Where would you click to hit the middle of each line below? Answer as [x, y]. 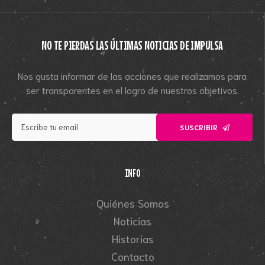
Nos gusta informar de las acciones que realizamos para [132, 75]
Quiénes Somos [132, 203]
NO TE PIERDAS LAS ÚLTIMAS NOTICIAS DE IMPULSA [132, 45]
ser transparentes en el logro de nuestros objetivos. [132, 89]
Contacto [132, 256]
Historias [132, 238]
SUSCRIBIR [199, 127]
